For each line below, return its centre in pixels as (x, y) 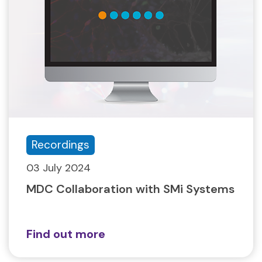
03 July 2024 (58, 168)
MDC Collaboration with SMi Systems (130, 189)
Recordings (61, 144)
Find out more (66, 234)
